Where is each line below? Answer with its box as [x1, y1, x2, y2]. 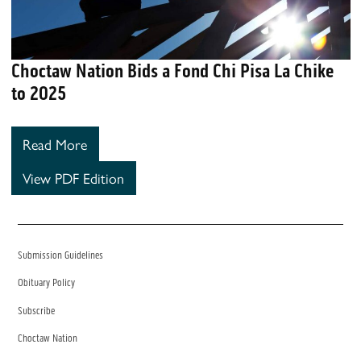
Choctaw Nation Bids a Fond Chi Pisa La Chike [10, 60, 334, 83]
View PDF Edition [23, 168, 124, 189]
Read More [23, 133, 87, 154]
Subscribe [18, 305, 56, 317]
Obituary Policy [18, 276, 76, 289]
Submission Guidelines [18, 249, 104, 262]
